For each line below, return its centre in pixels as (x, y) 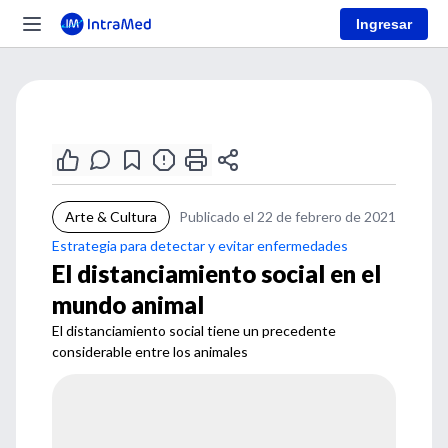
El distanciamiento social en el (216, 273)
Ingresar (384, 23)
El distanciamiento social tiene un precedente (194, 330)
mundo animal (128, 304)
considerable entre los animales (150, 351)
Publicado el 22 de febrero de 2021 (287, 216)
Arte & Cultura (111, 216)
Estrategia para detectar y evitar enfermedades (200, 245)
